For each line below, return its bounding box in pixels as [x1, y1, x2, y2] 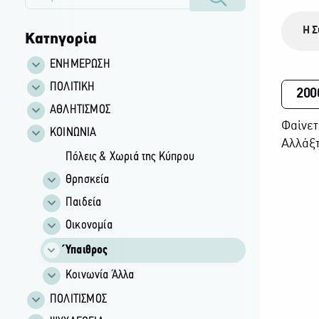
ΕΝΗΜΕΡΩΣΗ [49, 57, 110, 71]
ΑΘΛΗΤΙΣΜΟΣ [49, 103, 110, 117]
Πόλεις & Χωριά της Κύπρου [65, 150, 194, 164]
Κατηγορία [24, 32, 97, 46]
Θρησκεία [65, 172, 110, 187]
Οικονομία [65, 218, 113, 232]
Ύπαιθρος [65, 243, 108, 257]
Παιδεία [65, 195, 102, 209]
